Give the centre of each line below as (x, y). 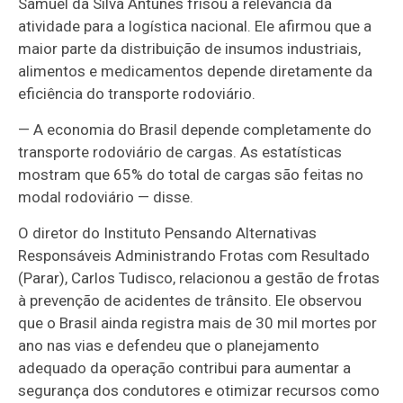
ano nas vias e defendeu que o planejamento (169, 346)
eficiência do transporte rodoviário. (137, 94)
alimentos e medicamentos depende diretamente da (196, 72)
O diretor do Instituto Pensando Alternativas (168, 233)
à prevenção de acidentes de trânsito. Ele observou (190, 301)
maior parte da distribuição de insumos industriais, (190, 49)
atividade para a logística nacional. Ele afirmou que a (195, 27)
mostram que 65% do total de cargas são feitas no (191, 175)
